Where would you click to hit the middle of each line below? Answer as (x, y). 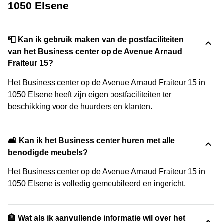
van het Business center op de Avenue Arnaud (95, 51)
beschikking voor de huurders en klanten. (80, 106)
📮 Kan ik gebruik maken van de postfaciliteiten (96, 39)
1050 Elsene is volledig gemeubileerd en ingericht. (97, 184)
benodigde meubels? (48, 152)
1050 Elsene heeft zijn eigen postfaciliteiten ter (90, 94)
